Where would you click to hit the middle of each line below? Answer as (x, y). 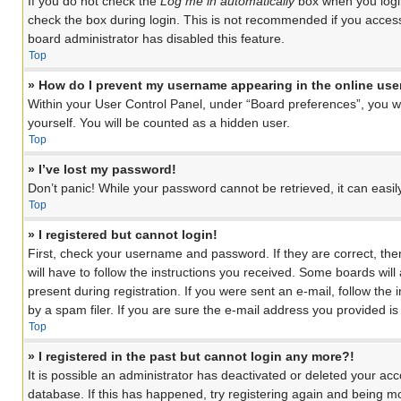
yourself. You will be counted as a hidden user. (159, 123)
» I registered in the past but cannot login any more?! (191, 357)
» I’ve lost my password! (102, 170)
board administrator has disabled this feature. (156, 39)
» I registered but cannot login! (123, 235)
